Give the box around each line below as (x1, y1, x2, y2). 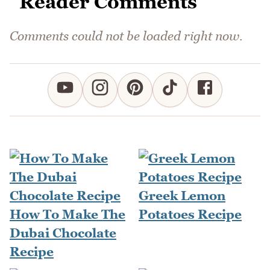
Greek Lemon (139, 188, 225, 204)
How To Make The (10, 207, 125, 222)
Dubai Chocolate (10, 225, 116, 241)
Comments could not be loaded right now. (10, 28, 243, 44)
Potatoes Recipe (139, 207, 242, 222)
